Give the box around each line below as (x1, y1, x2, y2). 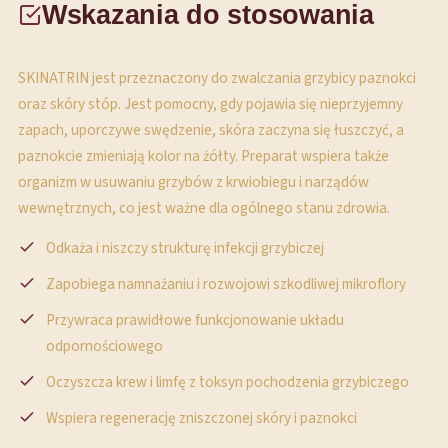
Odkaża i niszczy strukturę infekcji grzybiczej (46, 237, 324, 259)
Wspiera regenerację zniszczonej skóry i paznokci (46, 407, 357, 429)
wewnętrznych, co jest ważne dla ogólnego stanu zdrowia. (18, 197, 390, 219)
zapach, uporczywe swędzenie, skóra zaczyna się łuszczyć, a (18, 119, 404, 141)
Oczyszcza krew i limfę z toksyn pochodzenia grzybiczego (46, 371, 409, 393)
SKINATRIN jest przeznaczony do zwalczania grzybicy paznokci (18, 67, 416, 89)
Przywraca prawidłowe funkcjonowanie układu (46, 309, 344, 331)
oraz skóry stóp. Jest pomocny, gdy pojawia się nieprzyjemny (18, 93, 403, 115)
